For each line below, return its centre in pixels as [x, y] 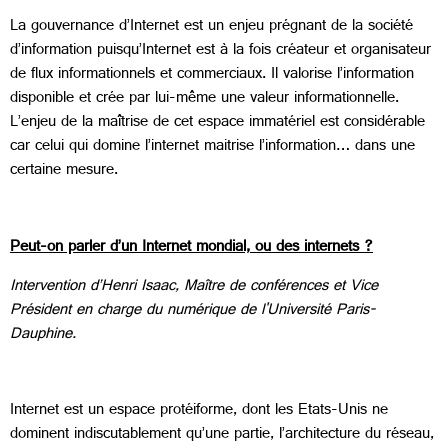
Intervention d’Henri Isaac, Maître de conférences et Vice [194, 287]
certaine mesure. [64, 172]
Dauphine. [43, 335]
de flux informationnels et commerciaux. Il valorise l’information [212, 76]
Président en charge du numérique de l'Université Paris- [193, 311]
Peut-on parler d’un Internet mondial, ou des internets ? [191, 249]
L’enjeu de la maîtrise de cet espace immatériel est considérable [217, 124]
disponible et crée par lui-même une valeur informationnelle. [204, 100]
